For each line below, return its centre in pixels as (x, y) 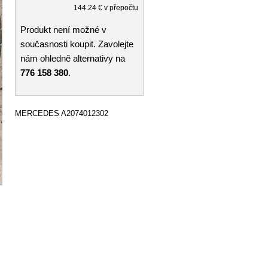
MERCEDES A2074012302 (62, 113)
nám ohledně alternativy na (73, 58)
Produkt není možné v (63, 30)
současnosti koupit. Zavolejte (77, 44)
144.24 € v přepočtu (106, 8)
